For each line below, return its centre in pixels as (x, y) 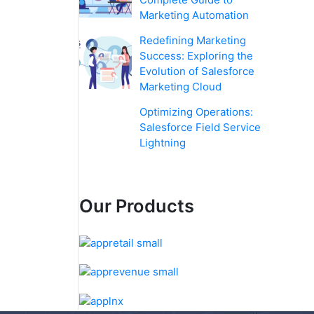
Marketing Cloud (181, 87)
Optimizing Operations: (197, 112)
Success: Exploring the (197, 56)
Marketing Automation (194, 15)
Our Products (137, 206)
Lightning (163, 143)
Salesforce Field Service (200, 128)
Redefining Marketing (193, 41)
